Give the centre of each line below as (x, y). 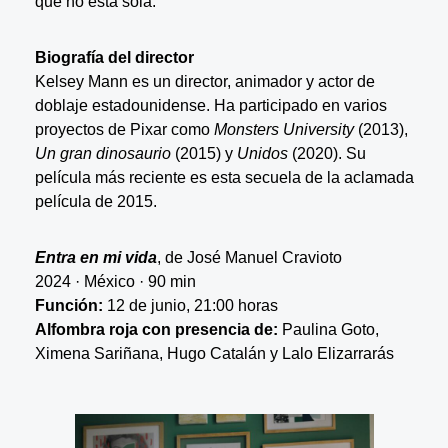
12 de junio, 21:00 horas (190, 306)
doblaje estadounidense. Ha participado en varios (210, 106)
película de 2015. (95, 202)
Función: (68, 306)
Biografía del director (114, 58)
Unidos (264, 154)
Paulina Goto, (328, 330)
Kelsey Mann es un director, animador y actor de (204, 82)
